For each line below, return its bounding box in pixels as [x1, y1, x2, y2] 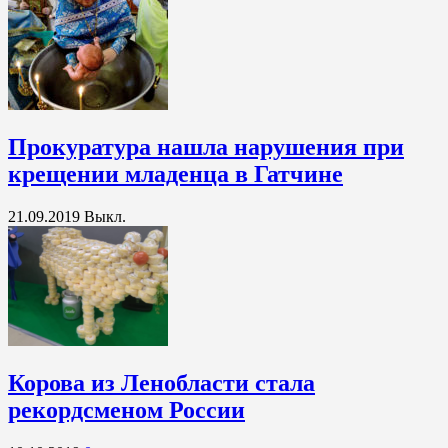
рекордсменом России [8, 396, 245, 423]
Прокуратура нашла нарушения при [8, 133, 404, 160]
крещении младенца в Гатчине [8, 160, 343, 187]
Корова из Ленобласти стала [8, 369, 315, 396]
